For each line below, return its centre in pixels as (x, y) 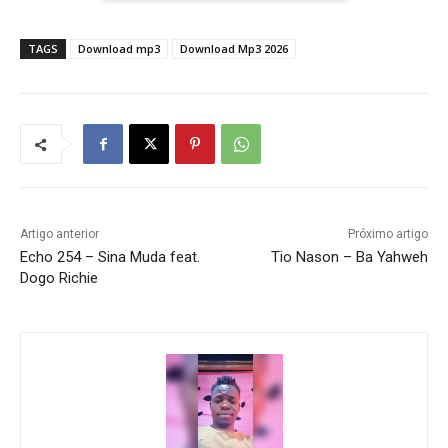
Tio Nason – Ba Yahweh (349, 257)
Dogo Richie (59, 278)
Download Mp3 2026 (234, 49)
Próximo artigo (387, 234)
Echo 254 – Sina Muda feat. (110, 257)
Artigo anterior (59, 234)
